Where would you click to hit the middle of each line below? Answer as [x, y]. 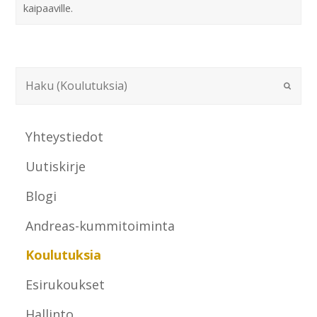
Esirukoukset [65, 285]
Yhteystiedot [65, 137]
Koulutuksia [64, 255]
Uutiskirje [56, 166]
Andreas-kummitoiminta [100, 225]
